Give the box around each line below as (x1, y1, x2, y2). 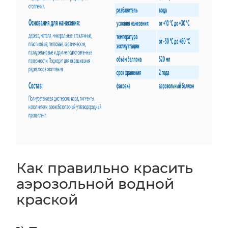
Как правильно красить (16, 159, 193, 177)
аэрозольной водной (16, 175, 174, 192)
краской (16, 190, 78, 208)
